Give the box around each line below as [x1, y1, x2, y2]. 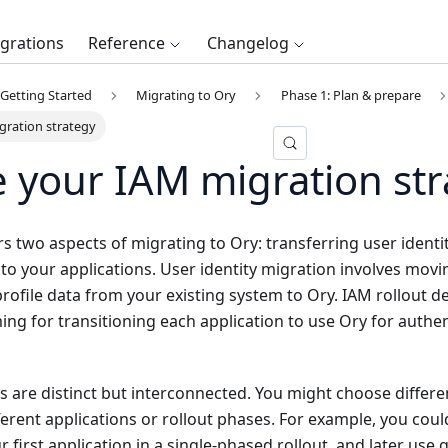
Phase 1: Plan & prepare [280, 86, 421, 105]
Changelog [207, 32, 289, 54]
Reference [88, 32, 165, 54]
